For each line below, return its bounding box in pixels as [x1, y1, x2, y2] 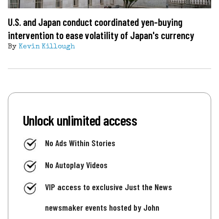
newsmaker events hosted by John [45, 202, 159, 213]
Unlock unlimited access [23, 111, 137, 129]
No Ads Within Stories [45, 137, 115, 148]
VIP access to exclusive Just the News [45, 181, 172, 193]
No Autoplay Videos [45, 159, 108, 170]
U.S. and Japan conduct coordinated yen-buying [8, 15, 182, 28]
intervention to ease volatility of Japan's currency [8, 28, 194, 41]
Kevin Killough [19, 43, 75, 50]
